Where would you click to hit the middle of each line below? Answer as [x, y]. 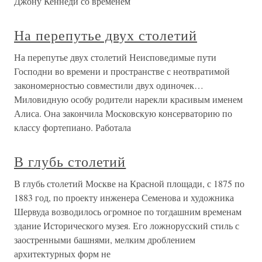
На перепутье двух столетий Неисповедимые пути [115, 57]
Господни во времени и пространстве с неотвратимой [122, 71]
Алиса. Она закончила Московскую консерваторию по [123, 113]
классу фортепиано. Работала [73, 127]
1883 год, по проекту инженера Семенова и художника [124, 197]
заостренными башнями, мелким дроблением [105, 239]
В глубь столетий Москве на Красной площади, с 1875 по [129, 183]
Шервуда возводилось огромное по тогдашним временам [128, 211]
